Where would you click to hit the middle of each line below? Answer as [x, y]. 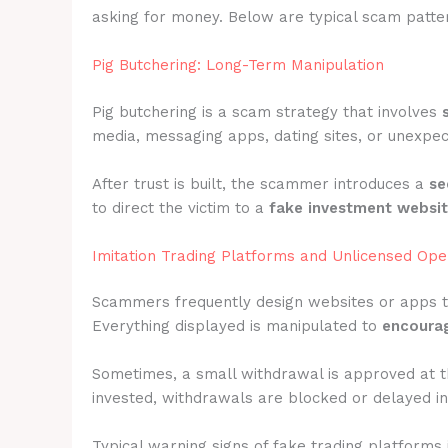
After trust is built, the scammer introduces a [260, 183]
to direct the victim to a [180, 207]
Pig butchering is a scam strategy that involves [267, 111]
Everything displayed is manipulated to [237, 326]
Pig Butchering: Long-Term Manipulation [238, 65]
